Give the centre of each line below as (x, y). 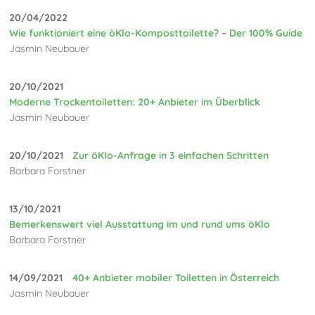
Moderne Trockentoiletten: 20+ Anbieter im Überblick (135, 102)
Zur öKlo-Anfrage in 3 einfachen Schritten (171, 156)
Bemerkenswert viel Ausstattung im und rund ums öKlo (140, 225)
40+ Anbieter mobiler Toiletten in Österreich (176, 278)
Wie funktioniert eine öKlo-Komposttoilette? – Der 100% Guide (156, 33)
